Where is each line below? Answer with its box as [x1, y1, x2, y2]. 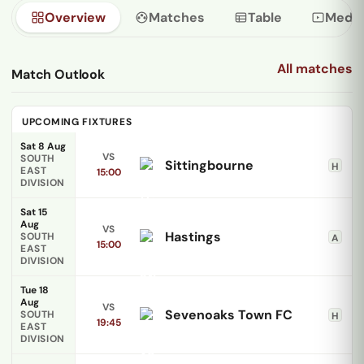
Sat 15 [20, 206, 47, 219]
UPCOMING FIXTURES [22, 115, 132, 128]
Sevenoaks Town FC [165, 306, 292, 323]
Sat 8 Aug [20, 140, 66, 153]
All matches [277, 60, 353, 77]
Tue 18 [20, 284, 49, 297]
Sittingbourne [165, 156, 253, 174]
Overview [45, 8, 106, 26]
